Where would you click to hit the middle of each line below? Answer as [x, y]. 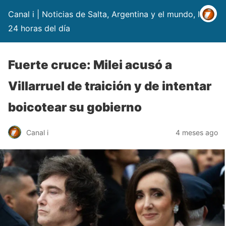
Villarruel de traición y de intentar [110, 86]
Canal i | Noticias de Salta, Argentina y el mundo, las [108, 14]
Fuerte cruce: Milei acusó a [90, 65]
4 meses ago [197, 132]
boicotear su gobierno [75, 107]
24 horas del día [39, 28]
